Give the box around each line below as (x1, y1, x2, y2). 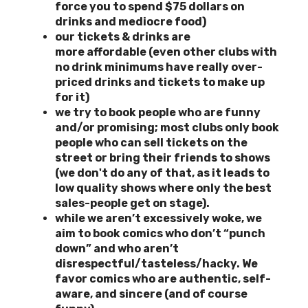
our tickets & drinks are (55, 30, 190, 43)
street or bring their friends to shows (55, 151, 270, 164)
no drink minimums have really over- (55, 60, 263, 74)
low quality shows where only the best (55, 181, 272, 195)
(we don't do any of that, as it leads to (55, 166, 269, 179)
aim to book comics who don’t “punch (55, 226, 265, 240)
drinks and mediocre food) (55, 14, 206, 28)
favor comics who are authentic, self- (55, 272, 271, 285)
